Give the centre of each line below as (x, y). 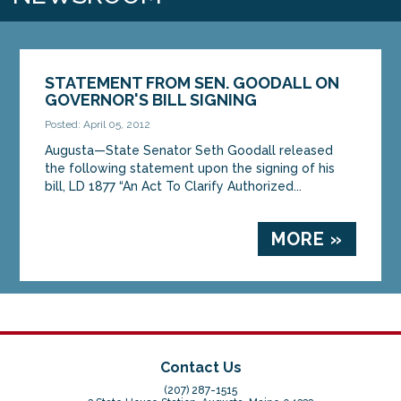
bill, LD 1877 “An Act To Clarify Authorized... (174, 186)
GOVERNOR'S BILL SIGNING (151, 99)
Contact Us (200, 367)
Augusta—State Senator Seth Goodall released (189, 150)
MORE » (307, 239)
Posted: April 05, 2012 (98, 124)
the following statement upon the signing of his (190, 168)
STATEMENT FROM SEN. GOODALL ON (192, 82)
